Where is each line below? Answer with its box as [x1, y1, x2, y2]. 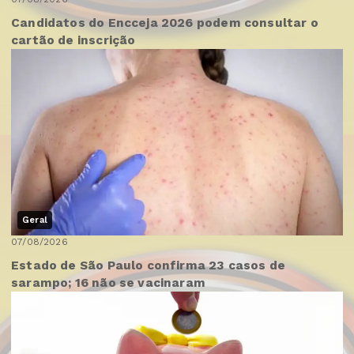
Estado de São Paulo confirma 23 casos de [11, 258, 286, 273]
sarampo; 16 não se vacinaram [11, 276, 206, 290]
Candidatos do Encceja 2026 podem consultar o [11, 15, 318, 30]
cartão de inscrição [11, 32, 136, 47]
